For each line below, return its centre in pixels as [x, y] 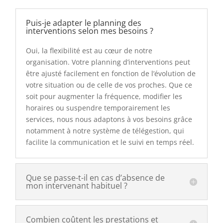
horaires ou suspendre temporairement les [98, 108]
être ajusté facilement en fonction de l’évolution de [111, 74]
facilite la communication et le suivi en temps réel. [110, 142]
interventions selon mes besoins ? [90, 31]
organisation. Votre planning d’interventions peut [108, 62]
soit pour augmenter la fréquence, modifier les [104, 97]
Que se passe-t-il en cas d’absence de [96, 178]
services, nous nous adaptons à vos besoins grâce [109, 119]
